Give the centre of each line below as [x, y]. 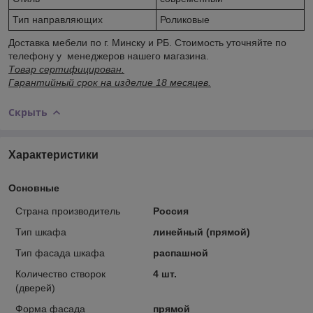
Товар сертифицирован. [66, 69]
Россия [170, 211]
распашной [180, 253]
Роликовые [185, 19]
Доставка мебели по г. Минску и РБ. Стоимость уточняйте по [147, 42]
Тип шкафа [41, 232]
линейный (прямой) [201, 232]
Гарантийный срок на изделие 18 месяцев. [110, 82]
